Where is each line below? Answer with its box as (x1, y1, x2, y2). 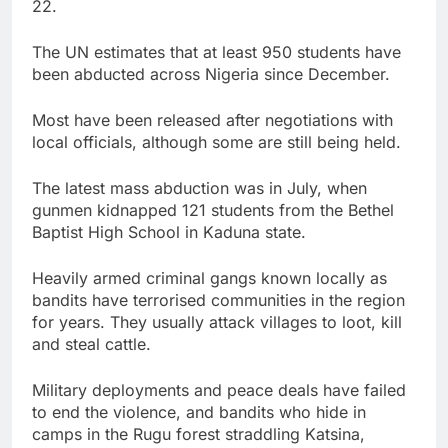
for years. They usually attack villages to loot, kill (32, 311, 402, 332)
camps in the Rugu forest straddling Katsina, (32, 423, 365, 444)
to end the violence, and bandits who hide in (32, 401, 366, 422)
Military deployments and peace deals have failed (32, 379, 406, 400)
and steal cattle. (32, 333, 151, 354)
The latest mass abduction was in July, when (32, 177, 367, 198)
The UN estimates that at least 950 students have (32, 41, 401, 62)
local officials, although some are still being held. (32, 131, 401, 152)
